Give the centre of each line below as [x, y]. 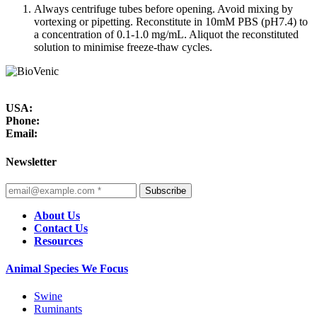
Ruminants [58, 309]
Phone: [23, 121]
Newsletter [31, 161]
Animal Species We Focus [67, 269]
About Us [57, 215]
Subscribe [166, 190]
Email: [22, 134]
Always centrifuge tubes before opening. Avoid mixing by [163, 9]
